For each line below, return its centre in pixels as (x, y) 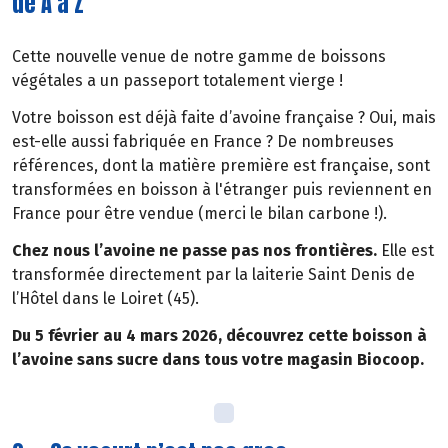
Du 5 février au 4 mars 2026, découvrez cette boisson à (219, 335)
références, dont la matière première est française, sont (221, 166)
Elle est (405, 250)
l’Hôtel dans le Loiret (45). (105, 298)
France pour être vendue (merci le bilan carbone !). (199, 214)
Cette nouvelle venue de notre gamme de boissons (199, 57)
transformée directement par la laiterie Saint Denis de (213, 274)
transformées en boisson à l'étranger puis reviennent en (222, 190)
